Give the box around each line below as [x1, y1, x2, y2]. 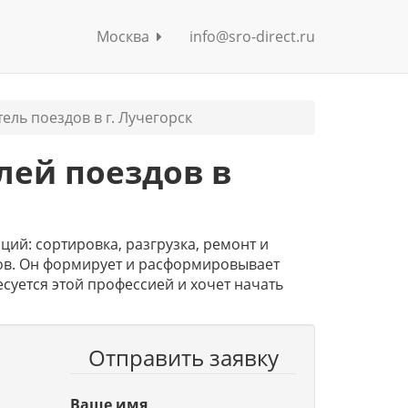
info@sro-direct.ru [189, 26, 315, 46]
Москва [97, 26, 157, 46]
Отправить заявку [87, 342, 279, 372]
